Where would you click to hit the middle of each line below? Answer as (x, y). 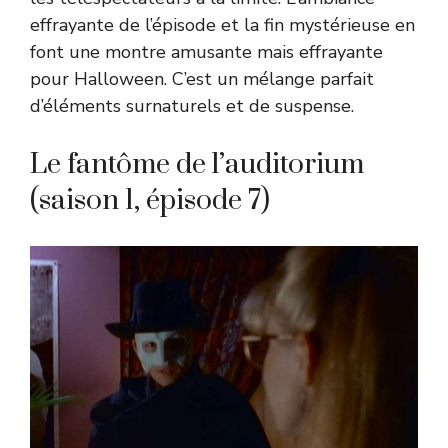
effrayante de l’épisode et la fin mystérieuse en (222, 25)
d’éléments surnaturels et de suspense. (192, 106)
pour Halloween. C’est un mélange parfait (202, 79)
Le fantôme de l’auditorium (197, 165)
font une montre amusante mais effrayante (206, 52)
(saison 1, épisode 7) (150, 201)
